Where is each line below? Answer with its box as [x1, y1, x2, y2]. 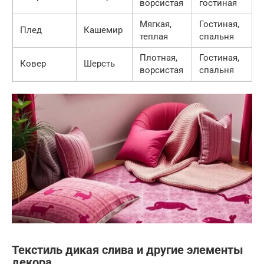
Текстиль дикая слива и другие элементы [12, 243, 243, 258]
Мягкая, [140, 19, 171, 30]
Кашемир [84, 25, 123, 36]
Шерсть [84, 58, 115, 70]
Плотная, [140, 52, 177, 64]
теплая [140, 31, 168, 42]
